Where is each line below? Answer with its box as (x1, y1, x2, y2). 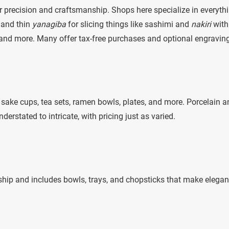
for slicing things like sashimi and (66, 19, 191, 29)
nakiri (191, 19, 211, 29)
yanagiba (32, 19, 66, 29)
